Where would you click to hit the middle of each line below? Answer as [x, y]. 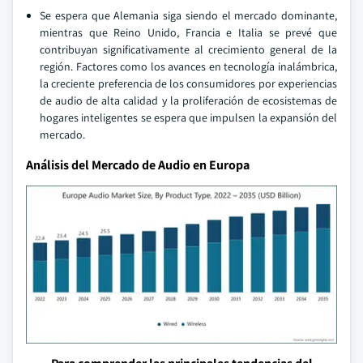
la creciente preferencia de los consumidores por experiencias [188, 83]
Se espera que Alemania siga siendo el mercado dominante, [188, 15]
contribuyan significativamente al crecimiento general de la [188, 49]
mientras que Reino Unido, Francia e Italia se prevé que [188, 32]
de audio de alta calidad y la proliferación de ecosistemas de [188, 100]
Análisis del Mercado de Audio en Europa [138, 165]
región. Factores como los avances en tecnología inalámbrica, [188, 66]
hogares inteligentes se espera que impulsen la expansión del [188, 117]
